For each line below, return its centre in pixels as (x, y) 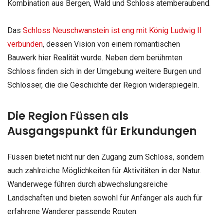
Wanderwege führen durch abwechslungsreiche (88, 184)
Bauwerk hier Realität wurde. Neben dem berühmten (95, 57)
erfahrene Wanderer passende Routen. (73, 211)
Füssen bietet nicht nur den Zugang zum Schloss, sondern (106, 157)
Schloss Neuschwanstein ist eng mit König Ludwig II (112, 30)
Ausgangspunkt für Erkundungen (102, 131)
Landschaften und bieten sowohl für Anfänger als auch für (105, 198)
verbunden (25, 44)
